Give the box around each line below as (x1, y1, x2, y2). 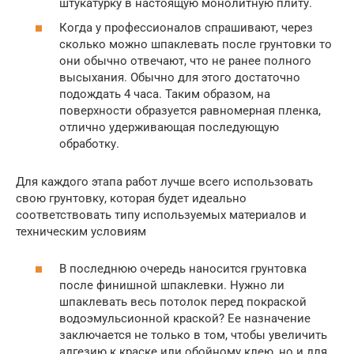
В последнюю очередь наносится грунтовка (59, 261, 307, 276)
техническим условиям (16, 224, 146, 239)
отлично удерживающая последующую (59, 120, 279, 135)
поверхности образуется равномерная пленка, (59, 104, 321, 119)
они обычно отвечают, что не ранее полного (59, 54, 311, 69)
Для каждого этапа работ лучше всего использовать (16, 175, 313, 190)
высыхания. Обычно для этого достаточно (59, 70, 300, 85)
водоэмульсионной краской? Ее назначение (59, 311, 311, 326)
